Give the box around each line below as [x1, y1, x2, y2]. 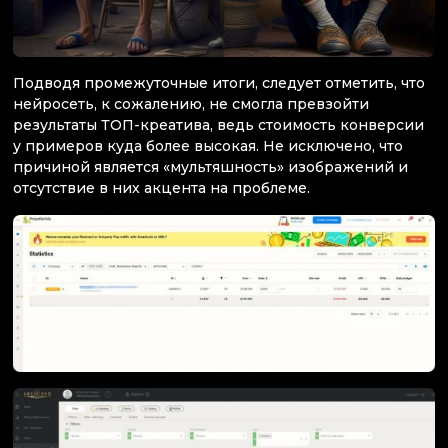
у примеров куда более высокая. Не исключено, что [13, 136, 403, 155]
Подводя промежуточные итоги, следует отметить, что [13, 73, 425, 92]
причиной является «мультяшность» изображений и [13, 157, 408, 176]
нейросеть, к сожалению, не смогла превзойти [13, 94, 369, 113]
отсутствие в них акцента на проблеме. [13, 178, 310, 197]
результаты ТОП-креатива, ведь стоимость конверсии [13, 115, 424, 134]
